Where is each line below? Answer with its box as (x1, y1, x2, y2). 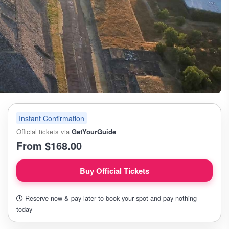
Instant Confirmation (19, 113, 84, 123)
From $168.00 (16, 138, 82, 153)
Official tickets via (16, 127, 72, 136)
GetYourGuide (72, 127, 116, 136)
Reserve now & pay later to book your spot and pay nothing (23, 193, 197, 203)
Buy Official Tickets (80, 165, 149, 176)
